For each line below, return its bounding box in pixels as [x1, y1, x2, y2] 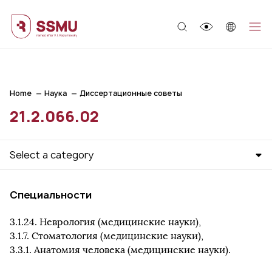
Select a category [10, 148, 93, 161]
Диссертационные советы [80, 88, 182, 98]
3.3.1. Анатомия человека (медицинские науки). [10, 244, 231, 256]
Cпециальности [10, 188, 92, 202]
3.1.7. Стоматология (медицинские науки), [10, 230, 203, 242]
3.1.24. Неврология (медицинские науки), [10, 216, 201, 228]
